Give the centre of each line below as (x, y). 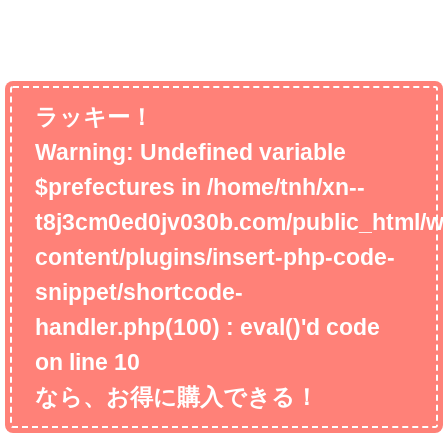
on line (75, 362)
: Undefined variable (236, 152)
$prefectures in (121, 187)
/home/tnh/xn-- (286, 187)
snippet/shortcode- (139, 292)
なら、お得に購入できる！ (177, 397)
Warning (81, 152)
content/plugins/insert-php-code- (215, 257)
